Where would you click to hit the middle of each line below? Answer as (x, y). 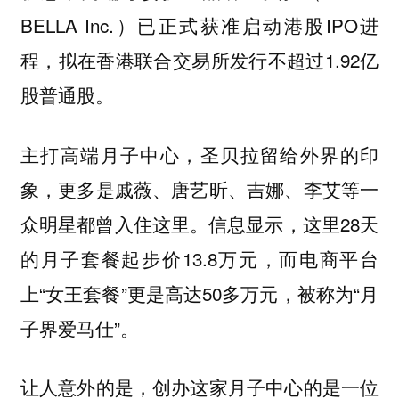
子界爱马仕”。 (79, 327)
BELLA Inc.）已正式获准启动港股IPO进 (199, 25)
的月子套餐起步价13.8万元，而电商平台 (199, 258)
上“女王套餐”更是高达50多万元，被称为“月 (199, 293)
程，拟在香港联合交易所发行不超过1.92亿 (199, 60)
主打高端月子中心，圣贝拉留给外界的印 (199, 154)
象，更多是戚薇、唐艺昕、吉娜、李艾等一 (199, 188)
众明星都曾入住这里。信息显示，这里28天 (199, 223)
